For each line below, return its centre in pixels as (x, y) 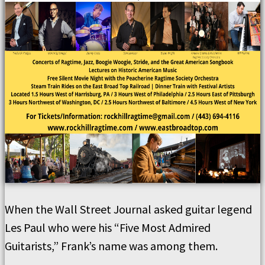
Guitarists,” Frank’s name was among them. (111, 245)
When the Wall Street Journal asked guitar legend (128, 209)
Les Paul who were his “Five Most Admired (108, 227)
